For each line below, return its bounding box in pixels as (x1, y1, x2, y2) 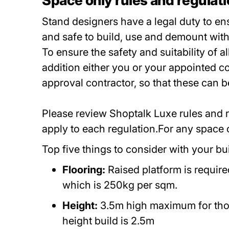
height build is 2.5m (62, 215, 160, 227)
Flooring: (62, 164, 106, 176)
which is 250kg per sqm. (62, 179, 180, 191)
